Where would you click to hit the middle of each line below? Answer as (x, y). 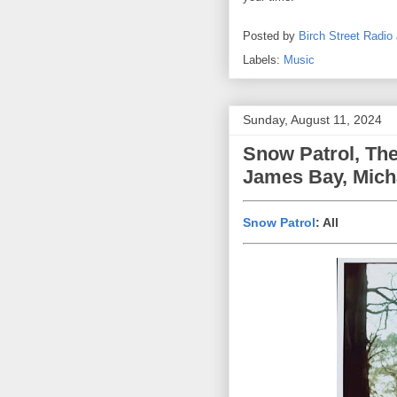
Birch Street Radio (346, 36)
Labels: (263, 60)
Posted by (271, 36)
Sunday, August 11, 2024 (312, 120)
